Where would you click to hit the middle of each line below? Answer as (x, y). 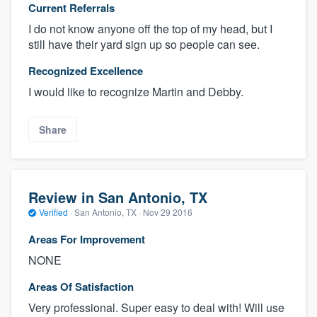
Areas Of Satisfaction (81, 286)
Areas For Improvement (87, 239)
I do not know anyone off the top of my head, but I (150, 29)
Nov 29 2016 (168, 212)
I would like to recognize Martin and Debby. (136, 92)
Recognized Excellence (86, 71)
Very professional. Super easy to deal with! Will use (156, 307)
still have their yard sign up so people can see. (144, 45)
